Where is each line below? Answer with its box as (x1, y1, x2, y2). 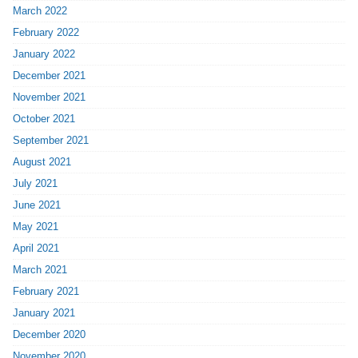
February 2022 (13, 26, 80, 39)
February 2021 (13, 285, 80, 298)
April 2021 (13, 242, 60, 255)
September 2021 (13, 134, 89, 147)
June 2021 (13, 199, 62, 212)
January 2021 (13, 307, 76, 320)
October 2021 (13, 113, 76, 125)
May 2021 (13, 221, 59, 233)
